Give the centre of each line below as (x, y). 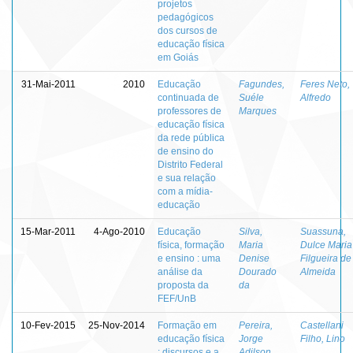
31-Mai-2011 (48, 84)
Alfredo (316, 97)
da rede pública (191, 137)
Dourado (258, 271)
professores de (190, 111)
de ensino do (186, 151)
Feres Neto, (325, 84)
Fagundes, (262, 84)
